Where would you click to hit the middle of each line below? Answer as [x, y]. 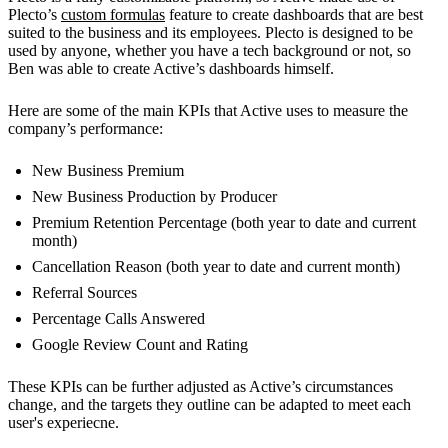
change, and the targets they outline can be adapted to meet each [209, 405]
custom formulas [113, 15]
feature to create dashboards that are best [294, 15]
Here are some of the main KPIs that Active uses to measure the [208, 111]
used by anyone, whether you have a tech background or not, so [209, 51]
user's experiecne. [63, 423]
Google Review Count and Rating [140, 345]
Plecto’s [34, 15]
